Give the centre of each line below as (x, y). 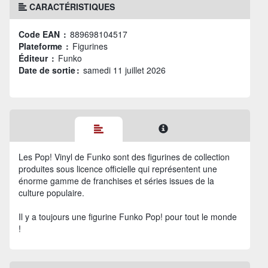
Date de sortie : (51, 70)
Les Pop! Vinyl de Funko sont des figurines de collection (124, 157)
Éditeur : (38, 58)
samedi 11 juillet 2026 (124, 70)
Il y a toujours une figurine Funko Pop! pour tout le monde (128, 217)
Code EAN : (44, 34)
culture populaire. (51, 193)
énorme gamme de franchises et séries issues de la (116, 181)
